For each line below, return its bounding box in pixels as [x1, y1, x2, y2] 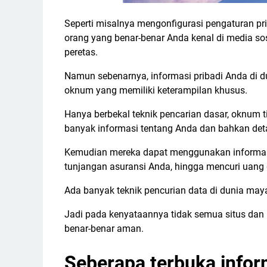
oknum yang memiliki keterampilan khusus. [64, 85, 247, 96]
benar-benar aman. [64, 223, 146, 234]
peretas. [64, 46, 98, 58]
